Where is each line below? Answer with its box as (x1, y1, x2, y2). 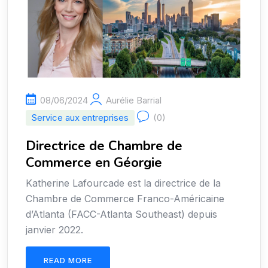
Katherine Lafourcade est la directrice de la (26, 177, 221, 190)
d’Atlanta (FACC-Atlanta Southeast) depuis (26, 208, 217, 221)
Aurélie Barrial (106, 95, 162, 106)
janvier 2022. (26, 224, 83, 236)
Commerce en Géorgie (26, 154, 162, 172)
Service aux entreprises (32, 112, 129, 124)
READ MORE (44, 255, 92, 266)
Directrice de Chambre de (26, 137, 182, 156)
